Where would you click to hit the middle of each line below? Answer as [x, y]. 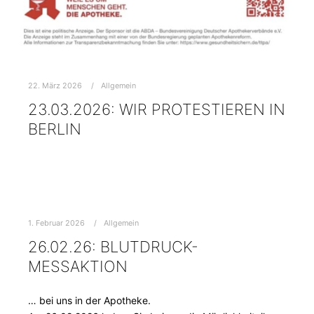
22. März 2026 [55, 86]
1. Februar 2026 [56, 223]
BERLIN [55, 129]
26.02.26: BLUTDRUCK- [113, 246]
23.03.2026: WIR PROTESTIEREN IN [157, 109]
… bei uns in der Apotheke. [89, 300]
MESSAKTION [78, 266]
